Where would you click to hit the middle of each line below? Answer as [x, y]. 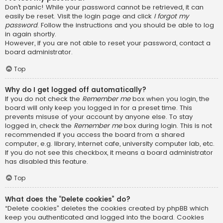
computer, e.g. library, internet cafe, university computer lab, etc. [110, 143]
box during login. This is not [167, 125]
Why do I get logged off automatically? [76, 90]
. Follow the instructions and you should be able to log [126, 25]
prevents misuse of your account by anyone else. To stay [99, 116]
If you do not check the [44, 99]
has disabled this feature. [47, 161]
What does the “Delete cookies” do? [68, 199]
